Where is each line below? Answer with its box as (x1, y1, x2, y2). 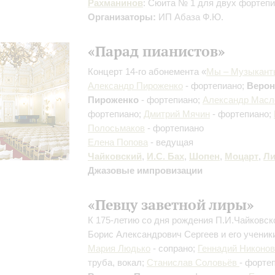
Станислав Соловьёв (147, 257, 239, 268)
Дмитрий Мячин (144, 108, 210, 119)
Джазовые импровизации (88, 165, 203, 176)
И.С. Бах (147, 150, 184, 161)
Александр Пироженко (88, 80, 183, 91)
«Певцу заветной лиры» (88, 195, 254, 214)
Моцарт (225, 150, 258, 161)
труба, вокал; (88, 257, 147, 268)
